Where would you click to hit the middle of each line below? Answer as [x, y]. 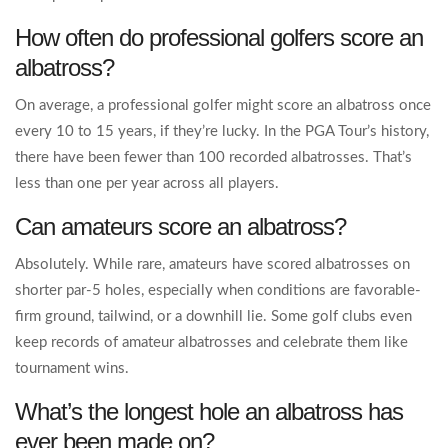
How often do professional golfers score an [219, 38]
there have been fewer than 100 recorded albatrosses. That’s [213, 158]
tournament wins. [72, 369]
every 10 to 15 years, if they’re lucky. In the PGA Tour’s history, [222, 132]
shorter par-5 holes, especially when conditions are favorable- [218, 291]
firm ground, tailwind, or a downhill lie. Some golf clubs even [213, 317]
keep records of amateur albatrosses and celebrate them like [211, 343]
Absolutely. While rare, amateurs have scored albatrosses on [212, 265]
